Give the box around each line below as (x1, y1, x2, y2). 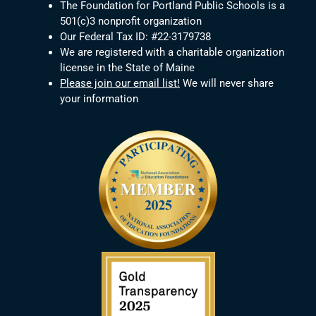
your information (60, 92, 138, 106)
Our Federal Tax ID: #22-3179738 (60, 30, 211, 44)
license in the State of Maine (60, 61, 195, 75)
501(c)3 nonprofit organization (60, 15, 202, 28)
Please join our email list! (60, 77, 180, 90)
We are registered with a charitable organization (60, 46, 284, 59)
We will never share (180, 77, 274, 90)
